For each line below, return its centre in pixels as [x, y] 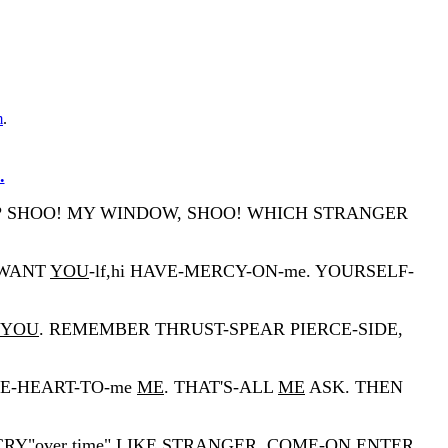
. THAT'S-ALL [221, 386]
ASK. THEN [354, 386]
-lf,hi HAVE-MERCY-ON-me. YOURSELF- [251, 270]
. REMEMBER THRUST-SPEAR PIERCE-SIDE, [221, 328]
